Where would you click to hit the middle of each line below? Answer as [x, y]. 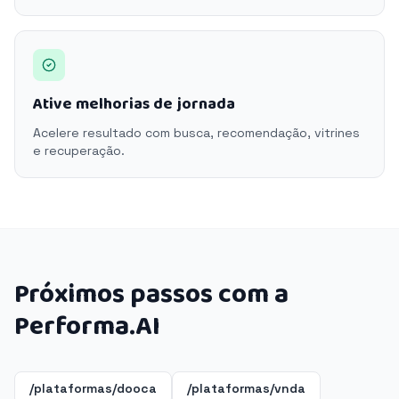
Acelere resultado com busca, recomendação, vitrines [196, 133]
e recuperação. [79, 151]
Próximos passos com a [151, 295]
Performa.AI [87, 327]
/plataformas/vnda [246, 388]
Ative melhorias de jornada [134, 104]
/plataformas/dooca [93, 388]
